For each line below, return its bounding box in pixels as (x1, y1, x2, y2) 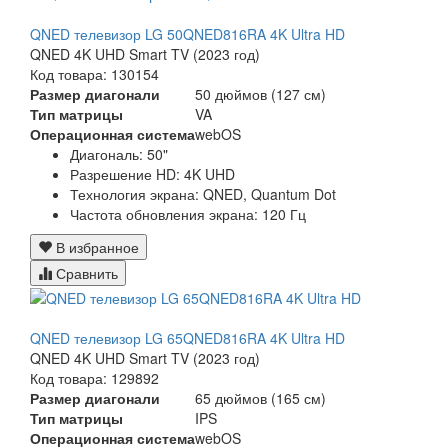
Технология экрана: (70, 183, 203, 204)
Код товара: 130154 (30, 63, 159, 84)
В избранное (52, 236, 139, 257)
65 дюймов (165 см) (195, 387, 326, 408)
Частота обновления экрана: (70, 203, 262, 224)
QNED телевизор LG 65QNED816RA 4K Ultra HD (30, 327, 345, 348)
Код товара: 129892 (30, 367, 159, 388)
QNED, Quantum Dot (203, 183, 336, 204)
